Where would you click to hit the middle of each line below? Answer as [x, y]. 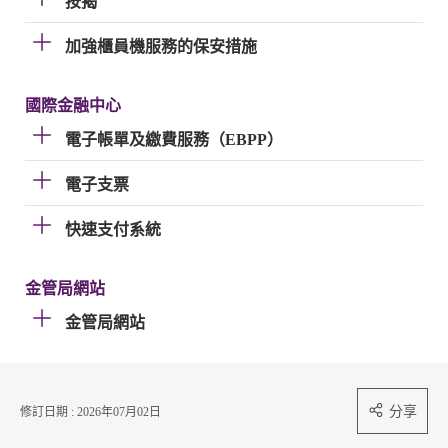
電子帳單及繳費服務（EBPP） [174, 139]
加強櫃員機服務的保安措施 [161, 46]
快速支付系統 [113, 229]
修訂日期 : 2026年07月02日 [90, 412]
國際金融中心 [73, 105]
